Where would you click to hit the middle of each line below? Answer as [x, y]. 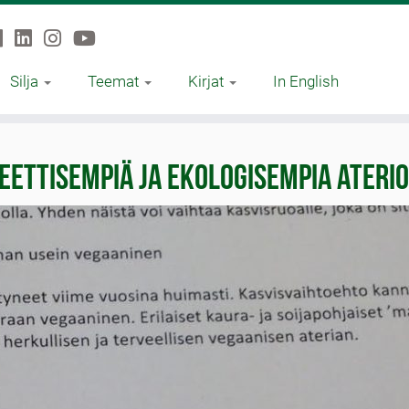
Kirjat [207, 81]
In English [305, 81]
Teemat [115, 81]
